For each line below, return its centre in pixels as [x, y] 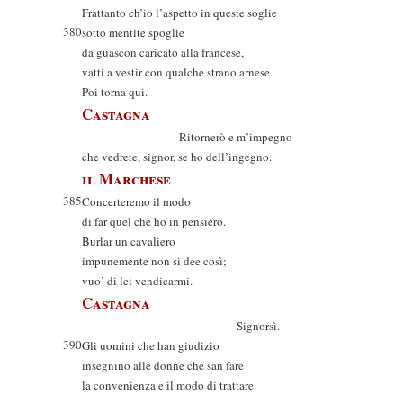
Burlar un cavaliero [129, 241]
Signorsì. [181, 326]
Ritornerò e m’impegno [187, 137]
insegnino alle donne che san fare [163, 365]
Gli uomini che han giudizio [151, 345]
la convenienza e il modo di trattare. [169, 385]
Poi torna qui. [115, 92]
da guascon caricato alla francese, [163, 52]
